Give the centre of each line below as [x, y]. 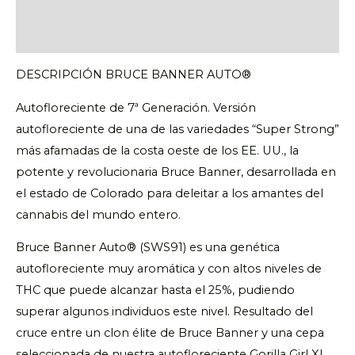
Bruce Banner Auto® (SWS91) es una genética [148, 248]
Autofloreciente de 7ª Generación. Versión [136, 107]
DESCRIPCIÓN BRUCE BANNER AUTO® [134, 75]
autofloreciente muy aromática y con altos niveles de [169, 269]
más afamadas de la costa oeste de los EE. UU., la [157, 150]
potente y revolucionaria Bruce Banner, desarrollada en [176, 172]
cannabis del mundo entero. [98, 214]
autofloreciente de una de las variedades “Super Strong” [177, 129]
